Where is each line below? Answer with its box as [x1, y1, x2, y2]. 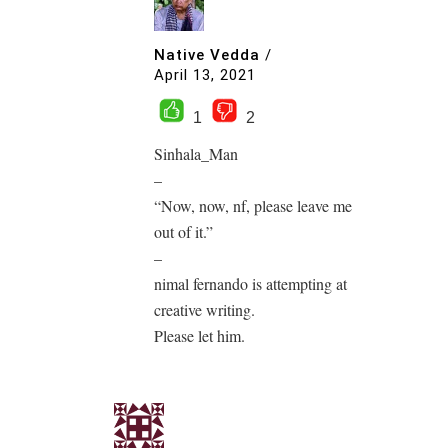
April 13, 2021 [154, 65, 256, 84]
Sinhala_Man [154, 142, 238, 164]
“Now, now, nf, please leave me [154, 194, 352, 216]
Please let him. [154, 324, 245, 346]
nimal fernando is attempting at [154, 272, 347, 294]
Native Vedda [154, 46, 260, 65]
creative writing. [154, 298, 255, 320]
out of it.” [154, 220, 213, 242]
